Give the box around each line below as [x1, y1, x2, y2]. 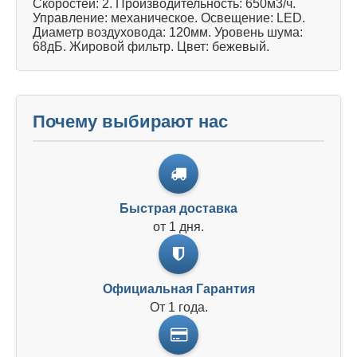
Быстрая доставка [120, 201, 237, 215]
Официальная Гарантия [102, 281, 255, 296]
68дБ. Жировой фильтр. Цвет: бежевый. [33, 39, 269, 53]
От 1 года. [149, 300, 208, 314]
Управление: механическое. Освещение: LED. [33, 10, 305, 25]
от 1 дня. [153, 219, 204, 233]
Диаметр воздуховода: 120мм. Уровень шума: [33, 25, 303, 39]
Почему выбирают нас [33, 111, 228, 131]
